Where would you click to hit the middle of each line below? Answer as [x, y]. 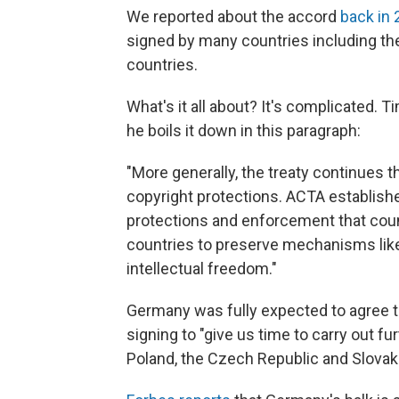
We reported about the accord [233, 16]
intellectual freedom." [202, 268]
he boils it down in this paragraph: [244, 130]
